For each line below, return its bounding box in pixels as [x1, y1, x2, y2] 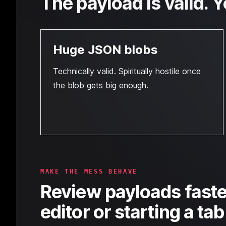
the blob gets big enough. [53, 80, 148, 90]
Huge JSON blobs [53, 42, 158, 57]
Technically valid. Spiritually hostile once [53, 66, 201, 76]
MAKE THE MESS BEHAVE [40, 168, 138, 175]
